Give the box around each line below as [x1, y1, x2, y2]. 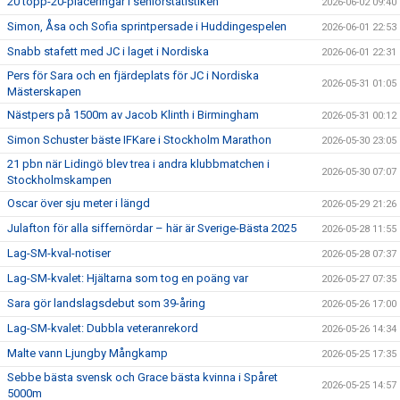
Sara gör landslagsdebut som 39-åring [7, 296, 205, 310]
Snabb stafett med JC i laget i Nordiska [7, 45, 209, 58]
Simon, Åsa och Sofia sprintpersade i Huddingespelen [7, 20, 287, 33]
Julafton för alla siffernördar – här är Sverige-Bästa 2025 [7, 221, 296, 235]
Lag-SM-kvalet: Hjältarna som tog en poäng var [7, 271, 248, 285]
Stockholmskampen [7, 173, 112, 187]
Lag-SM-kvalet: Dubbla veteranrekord [7, 321, 198, 335]
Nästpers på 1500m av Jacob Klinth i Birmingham [7, 108, 259, 121]
